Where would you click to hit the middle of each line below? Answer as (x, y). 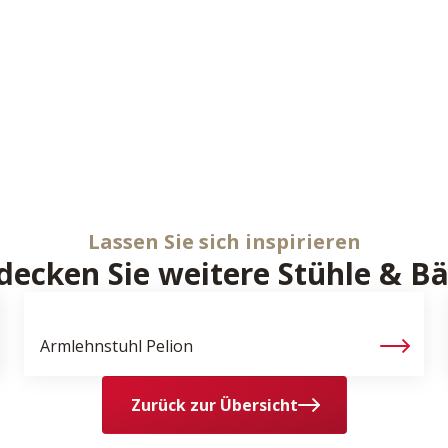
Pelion (169, 346)
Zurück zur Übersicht (214, 405)
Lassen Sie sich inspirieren (224, 241)
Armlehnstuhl (91, 346)
